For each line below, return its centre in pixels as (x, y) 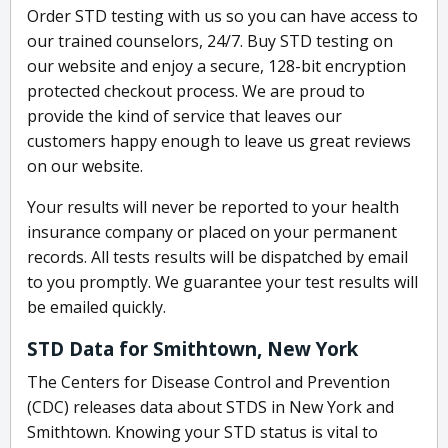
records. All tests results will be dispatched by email (217, 257)
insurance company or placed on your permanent (212, 232)
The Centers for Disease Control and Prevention (208, 382)
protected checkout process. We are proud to (196, 91)
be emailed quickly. (96, 307)
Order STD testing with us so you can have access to (222, 16)
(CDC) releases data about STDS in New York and (210, 407)
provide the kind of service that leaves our (184, 116)
